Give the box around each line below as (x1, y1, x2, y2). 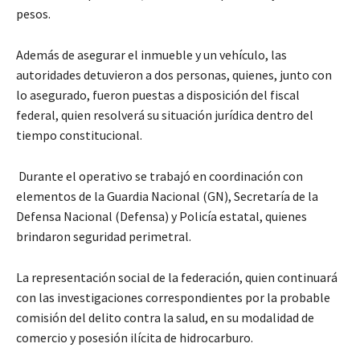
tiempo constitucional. (16, 127, 145, 144)
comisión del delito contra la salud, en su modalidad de (16, 309, 314, 326)
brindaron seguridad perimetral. (16, 228, 196, 245)
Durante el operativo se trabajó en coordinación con (16, 168, 303, 185)
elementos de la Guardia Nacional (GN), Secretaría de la (16, 188, 318, 205)
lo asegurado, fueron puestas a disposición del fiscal (16, 87, 300, 104)
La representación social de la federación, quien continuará (16, 269, 337, 286)
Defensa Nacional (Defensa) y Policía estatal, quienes (16, 208, 307, 225)
